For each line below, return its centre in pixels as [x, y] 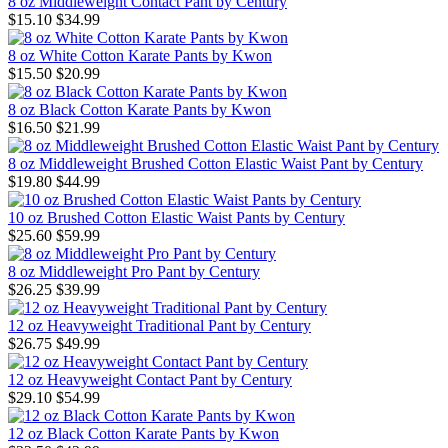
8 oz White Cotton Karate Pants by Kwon [140, 56]
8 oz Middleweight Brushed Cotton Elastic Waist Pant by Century [215, 164]
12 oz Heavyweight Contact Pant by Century [150, 380]
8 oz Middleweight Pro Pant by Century [134, 272]
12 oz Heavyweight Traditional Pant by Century [159, 326]
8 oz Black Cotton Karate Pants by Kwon [139, 110]
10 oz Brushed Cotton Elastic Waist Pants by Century [176, 218]
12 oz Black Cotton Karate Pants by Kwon [143, 434]
